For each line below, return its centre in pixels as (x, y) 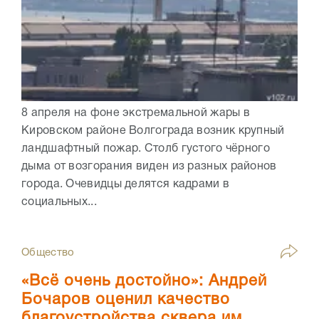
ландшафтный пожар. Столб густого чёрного (146, 148)
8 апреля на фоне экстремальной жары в (136, 113)
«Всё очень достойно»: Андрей (144, 281)
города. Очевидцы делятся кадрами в (126, 184)
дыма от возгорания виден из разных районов (149, 166)
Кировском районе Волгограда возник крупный (153, 131)
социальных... (59, 202)
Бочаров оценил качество (126, 299)
